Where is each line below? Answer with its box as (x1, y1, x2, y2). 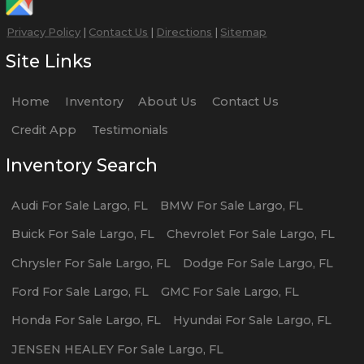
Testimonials (91, 123, 168, 138)
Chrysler (11, 255, 62, 271)
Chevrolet (166, 227, 225, 242)
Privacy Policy (6, 24, 81, 38)
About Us (138, 94, 197, 110)
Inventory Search (6, 154, 158, 176)
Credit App (11, 123, 77, 138)
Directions (156, 24, 213, 38)
